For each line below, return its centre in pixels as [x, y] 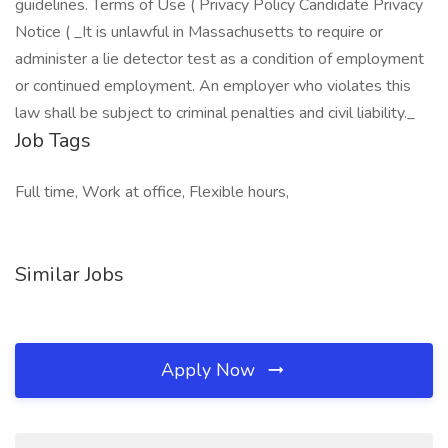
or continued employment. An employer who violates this [213, 86]
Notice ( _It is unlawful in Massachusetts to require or [199, 32]
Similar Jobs [69, 274]
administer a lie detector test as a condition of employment [219, 59]
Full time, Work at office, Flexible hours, [152, 192]
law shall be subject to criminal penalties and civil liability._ [215, 113]
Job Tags [53, 140]
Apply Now [210, 370]
